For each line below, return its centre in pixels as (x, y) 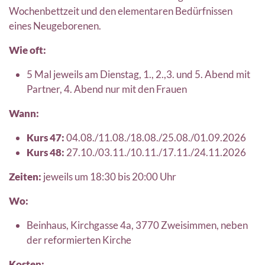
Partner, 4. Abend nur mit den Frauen (107, 89)
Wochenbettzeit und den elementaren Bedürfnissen (121, 11)
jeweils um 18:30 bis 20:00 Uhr (109, 177)
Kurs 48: (46, 152)
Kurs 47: (46, 138)
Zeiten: (25, 177)
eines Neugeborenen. (55, 26)
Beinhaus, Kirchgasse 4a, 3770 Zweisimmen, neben (137, 225)
